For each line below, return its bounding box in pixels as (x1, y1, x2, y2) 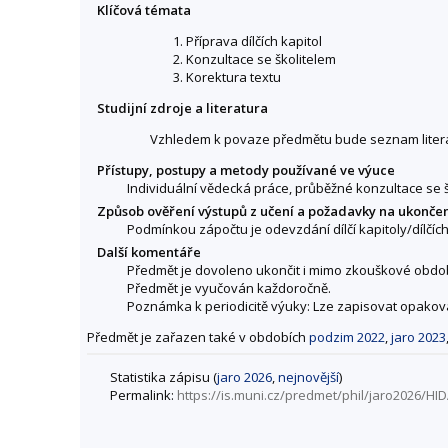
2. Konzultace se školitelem (173, 50, 336, 68)
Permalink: (110, 385, 177, 404)
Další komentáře (97, 243, 201, 262)
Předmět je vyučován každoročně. (127, 279, 331, 298)
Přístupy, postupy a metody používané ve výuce (97, 161, 395, 179)
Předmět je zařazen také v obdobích (87, 328, 309, 347)
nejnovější (278, 367, 339, 386)
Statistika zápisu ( (110, 367, 217, 386)
